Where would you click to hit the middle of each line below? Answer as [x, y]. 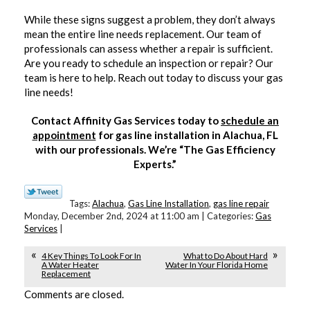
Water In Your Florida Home [217, 264]
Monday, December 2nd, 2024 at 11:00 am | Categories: [140, 216]
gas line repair [241, 203]
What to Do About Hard [226, 255]
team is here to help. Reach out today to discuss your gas [154, 77]
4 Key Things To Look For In [91, 255]
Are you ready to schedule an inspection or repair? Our [149, 63]
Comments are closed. [74, 294]
